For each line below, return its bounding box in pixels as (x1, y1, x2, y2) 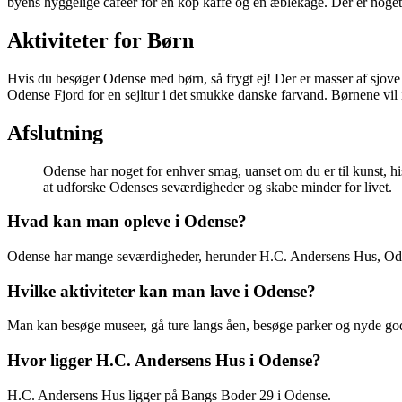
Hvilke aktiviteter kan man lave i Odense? (7, 281, 316, 301)
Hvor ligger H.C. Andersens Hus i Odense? (7, 351, 321, 371)
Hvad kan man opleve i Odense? (7, 212, 247, 232)
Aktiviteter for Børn (7, 28, 194, 52)
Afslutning (7, 120, 103, 144)
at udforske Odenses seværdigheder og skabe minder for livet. (43, 179, 392, 195)
